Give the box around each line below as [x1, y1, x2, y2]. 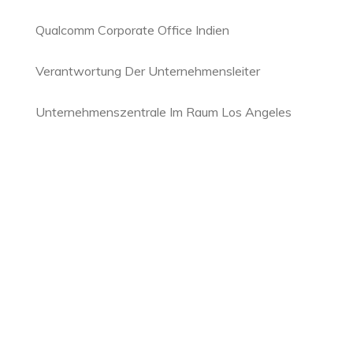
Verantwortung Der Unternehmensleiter [35, 63, 260, 79]
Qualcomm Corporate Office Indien [35, 22, 229, 38]
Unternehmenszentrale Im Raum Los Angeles [35, 104, 292, 120]
